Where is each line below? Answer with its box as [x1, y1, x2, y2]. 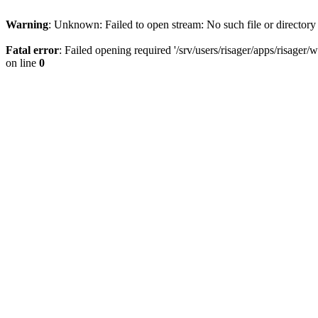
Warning [6, 18, 48, 31]
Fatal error [6, 44, 59, 56]
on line [6, 57, 39, 69]
